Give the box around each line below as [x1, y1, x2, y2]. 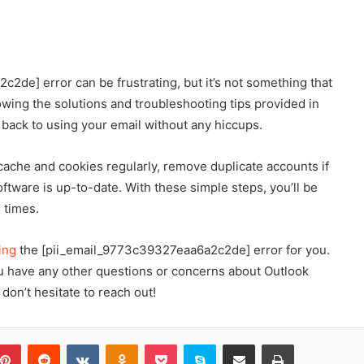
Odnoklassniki [137, 336, 207, 350]
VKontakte [98, 336, 150, 350]
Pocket [176, 336, 211, 350]
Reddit [59, 336, 92, 350]
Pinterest [20, 336, 67, 350]
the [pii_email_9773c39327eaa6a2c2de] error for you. [16, 241, 330, 258]
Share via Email [254, 336, 280, 350]
